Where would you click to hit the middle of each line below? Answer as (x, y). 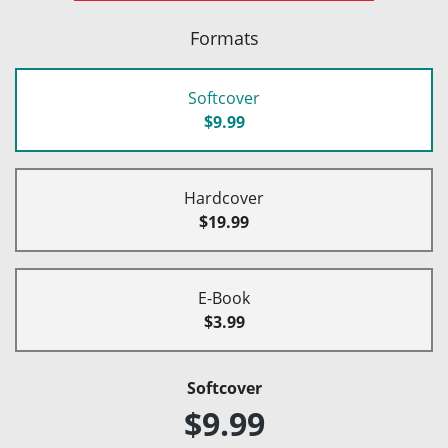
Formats (224, 37)
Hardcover (224, 197)
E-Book (224, 297)
